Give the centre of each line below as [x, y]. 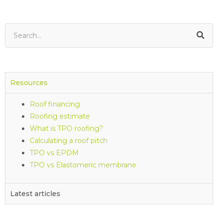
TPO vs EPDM [54, 153]
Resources [29, 83]
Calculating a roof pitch [69, 141]
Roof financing [55, 104]
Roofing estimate [60, 117]
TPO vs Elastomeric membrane [83, 165]
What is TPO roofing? [66, 129]
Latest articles [35, 194]
